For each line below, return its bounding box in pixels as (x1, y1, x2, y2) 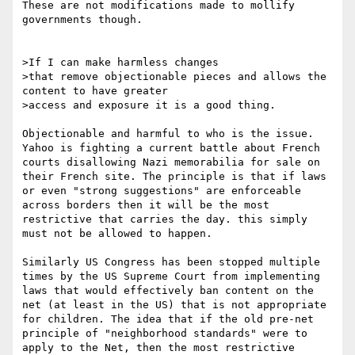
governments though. (22, 13, 143, 26)
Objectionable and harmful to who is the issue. (22, 128, 314, 140)
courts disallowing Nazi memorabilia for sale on (22, 156, 320, 169)
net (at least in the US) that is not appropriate (22, 299, 326, 311)
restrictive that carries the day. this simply (22, 213, 307, 226)
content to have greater (22, 85, 168, 97)
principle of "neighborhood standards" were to (22, 327, 307, 340)
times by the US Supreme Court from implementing (22, 270, 320, 283)
